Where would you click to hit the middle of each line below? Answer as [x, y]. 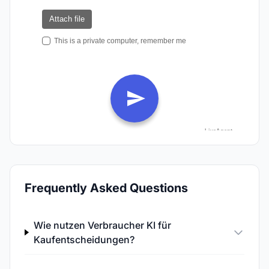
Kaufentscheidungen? [84, 240]
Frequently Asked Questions [106, 188]
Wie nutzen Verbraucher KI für [102, 225]
